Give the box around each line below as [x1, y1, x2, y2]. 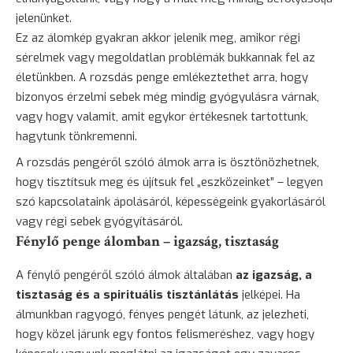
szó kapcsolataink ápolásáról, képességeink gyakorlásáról [16, 194, 325, 210]
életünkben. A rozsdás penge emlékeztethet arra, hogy [16, 69, 308, 86]
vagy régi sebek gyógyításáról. [16, 214, 183, 230]
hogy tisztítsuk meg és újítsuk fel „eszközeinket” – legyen [16, 174, 323, 191]
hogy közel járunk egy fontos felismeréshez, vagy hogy [16, 326, 314, 343]
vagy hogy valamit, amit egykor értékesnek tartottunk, [16, 109, 308, 125]
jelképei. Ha [239, 287, 300, 303]
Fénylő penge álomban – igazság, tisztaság [16, 232, 279, 252]
